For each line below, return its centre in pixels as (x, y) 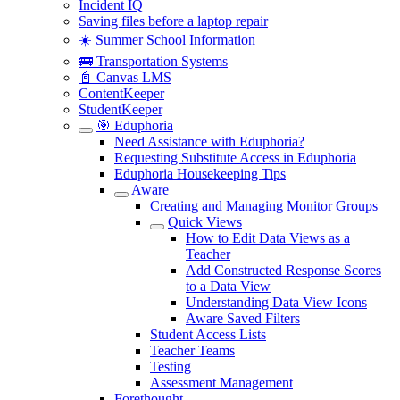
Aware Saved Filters (243, 318)
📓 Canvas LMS (125, 77)
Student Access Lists (208, 334)
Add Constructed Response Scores (283, 270)
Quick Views (205, 222)
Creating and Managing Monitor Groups (264, 206)
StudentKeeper (121, 109)
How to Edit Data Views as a (268, 238)
